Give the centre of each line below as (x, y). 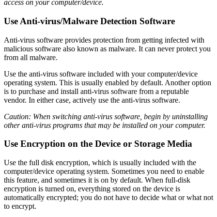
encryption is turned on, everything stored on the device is (92, 189)
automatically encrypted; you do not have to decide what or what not (108, 198)
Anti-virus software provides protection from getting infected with (104, 40)
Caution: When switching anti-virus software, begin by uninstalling (106, 116)
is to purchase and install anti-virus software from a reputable (96, 91)
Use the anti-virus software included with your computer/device (101, 74)
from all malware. (31, 57)
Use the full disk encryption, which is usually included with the (100, 163)
